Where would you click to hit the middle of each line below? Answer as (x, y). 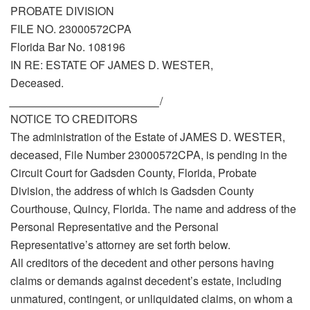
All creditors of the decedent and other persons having (142, 263)
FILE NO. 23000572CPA (71, 29)
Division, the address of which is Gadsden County (132, 191)
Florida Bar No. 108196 (68, 47)
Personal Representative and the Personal (115, 227)
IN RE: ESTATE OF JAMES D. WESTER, (112, 65)
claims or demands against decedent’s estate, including (146, 281)
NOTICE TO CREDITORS (74, 119)
